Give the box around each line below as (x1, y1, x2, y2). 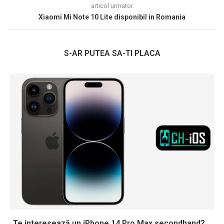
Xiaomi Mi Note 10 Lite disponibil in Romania (38, 13, 185, 21)
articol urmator (91, 2, 133, 10)
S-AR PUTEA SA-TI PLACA (63, 48, 160, 58)
